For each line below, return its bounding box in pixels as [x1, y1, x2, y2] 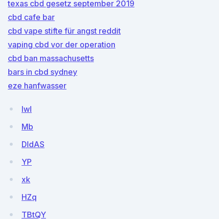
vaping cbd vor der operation [8, 40, 115, 49]
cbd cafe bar [8, 12, 55, 22]
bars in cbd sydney [8, 67, 77, 77]
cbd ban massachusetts [8, 53, 94, 63]
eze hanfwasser [8, 81, 66, 90]
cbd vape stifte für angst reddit [8, 26, 121, 36]
